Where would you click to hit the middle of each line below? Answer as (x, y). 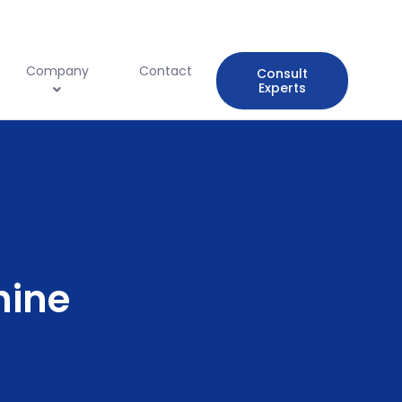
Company (57, 71)
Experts (283, 88)
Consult (283, 74)
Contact (166, 71)
